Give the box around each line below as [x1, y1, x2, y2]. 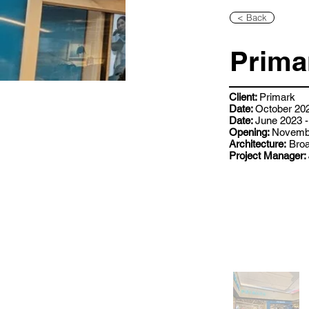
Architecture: [229, 138, 286, 150]
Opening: [229, 126, 272, 138]
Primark [259, 91, 295, 103]
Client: [229, 91, 259, 103]
